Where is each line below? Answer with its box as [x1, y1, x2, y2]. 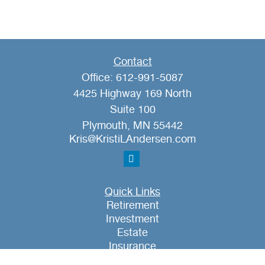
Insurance [109, 241, 156, 252]
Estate [117, 228, 148, 238]
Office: [82, 73, 116, 83]
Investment [106, 214, 159, 225]
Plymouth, [82, 121, 130, 131]
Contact [113, 57, 152, 67]
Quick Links [105, 187, 160, 198]
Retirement [106, 201, 159, 211]
